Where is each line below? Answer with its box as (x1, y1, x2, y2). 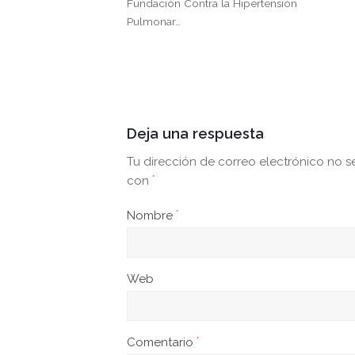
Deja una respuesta (127, 125, 264, 143)
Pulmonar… (127, 15, 181, 29)
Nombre (127, 208, 176, 223)
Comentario (127, 335, 197, 350)
